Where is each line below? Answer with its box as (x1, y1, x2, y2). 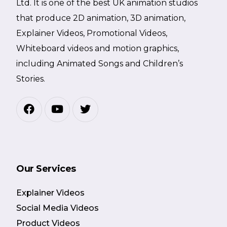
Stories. (16, 73, 46, 84)
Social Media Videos (16, 203, 99, 213)
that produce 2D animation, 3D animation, (16, 13, 186, 23)
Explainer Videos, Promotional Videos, (16, 28, 168, 38)
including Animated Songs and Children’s (16, 58, 183, 68)
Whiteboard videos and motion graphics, (16, 43, 179, 53)
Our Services (16, 163, 76, 174)
